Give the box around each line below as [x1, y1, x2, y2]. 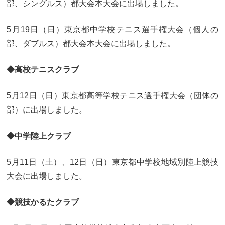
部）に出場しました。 [7, 105, 87, 115]
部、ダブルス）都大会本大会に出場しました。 [7, 39, 176, 48]
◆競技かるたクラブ [7, 198, 79, 207]
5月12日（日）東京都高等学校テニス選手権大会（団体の [7, 91, 218, 100]
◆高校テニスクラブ [7, 65, 79, 74]
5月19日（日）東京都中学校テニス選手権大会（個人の [7, 25, 218, 34]
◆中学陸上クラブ [7, 132, 71, 141]
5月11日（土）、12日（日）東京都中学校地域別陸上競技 [7, 158, 218, 167]
